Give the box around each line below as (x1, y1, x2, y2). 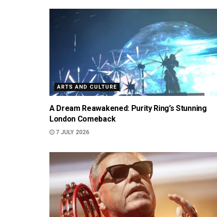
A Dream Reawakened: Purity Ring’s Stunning (49, 104, 207, 113)
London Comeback (49, 114, 116, 124)
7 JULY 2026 (54, 129, 89, 136)
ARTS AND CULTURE (57, 84, 117, 90)
